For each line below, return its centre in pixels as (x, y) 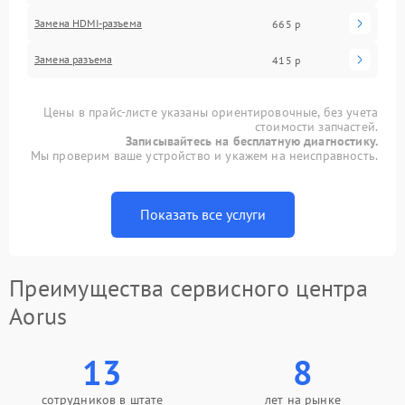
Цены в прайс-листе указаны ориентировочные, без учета (211, 113)
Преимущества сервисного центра (188, 288)
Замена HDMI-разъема (88, 24)
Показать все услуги (202, 215)
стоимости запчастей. (316, 127)
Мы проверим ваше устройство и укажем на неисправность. (204, 156)
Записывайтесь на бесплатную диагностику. (252, 141)
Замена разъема (74, 60)
